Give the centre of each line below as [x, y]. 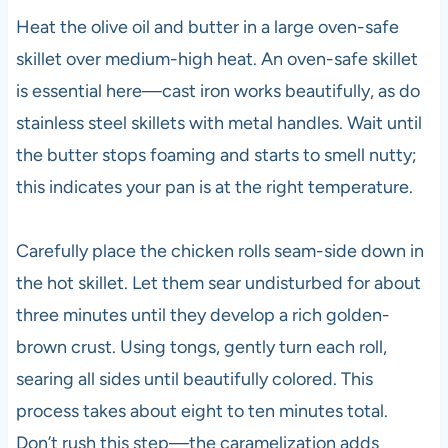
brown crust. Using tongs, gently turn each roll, [201, 346]
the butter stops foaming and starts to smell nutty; [216, 154]
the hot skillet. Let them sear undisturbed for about [218, 282]
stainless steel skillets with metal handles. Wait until [218, 122]
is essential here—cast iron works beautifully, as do [217, 90]
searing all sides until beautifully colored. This [194, 378]
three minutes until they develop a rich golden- [202, 314]
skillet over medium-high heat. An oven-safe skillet [216, 58]
